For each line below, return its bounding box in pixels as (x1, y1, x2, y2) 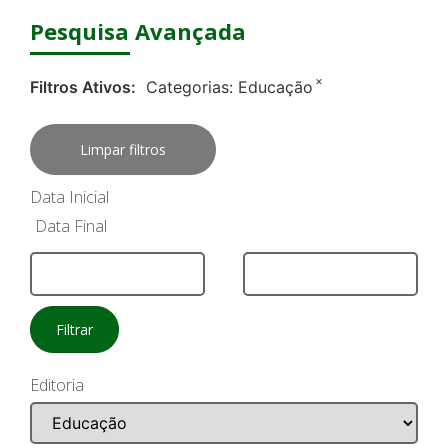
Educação (238, 77, 313, 98)
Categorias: (146, 77, 238, 98)
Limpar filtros (80, 140, 166, 160)
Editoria (30, 374, 84, 397)
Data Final (35, 214, 107, 237)
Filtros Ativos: (30, 77, 136, 98)
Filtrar (56, 320, 93, 340)
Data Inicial (30, 186, 109, 209)
